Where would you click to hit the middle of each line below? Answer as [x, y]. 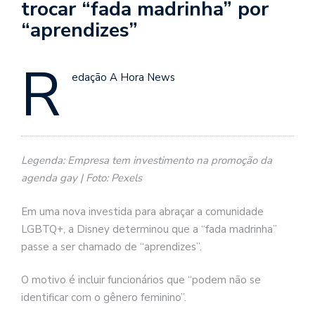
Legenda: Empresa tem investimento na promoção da [147, 161]
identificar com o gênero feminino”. [104, 298]
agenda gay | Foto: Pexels [82, 178]
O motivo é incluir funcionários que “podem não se [141, 280]
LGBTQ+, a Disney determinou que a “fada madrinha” [149, 229]
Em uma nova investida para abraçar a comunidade [142, 211]
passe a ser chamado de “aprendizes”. [111, 246]
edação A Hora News [123, 77]
